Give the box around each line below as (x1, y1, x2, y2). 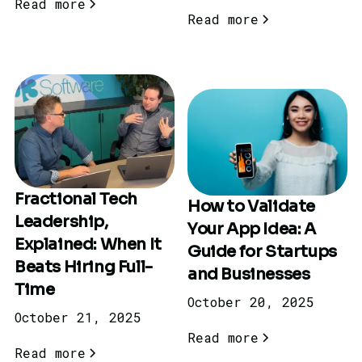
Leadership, (14, 211, 108, 232)
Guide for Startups (187, 242, 337, 263)
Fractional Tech (14, 188, 137, 209)
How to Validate (187, 196, 315, 217)
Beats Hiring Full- (14, 256, 153, 277)
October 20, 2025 (187, 293, 314, 311)
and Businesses (187, 264, 310, 285)
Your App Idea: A (187, 219, 316, 240)
